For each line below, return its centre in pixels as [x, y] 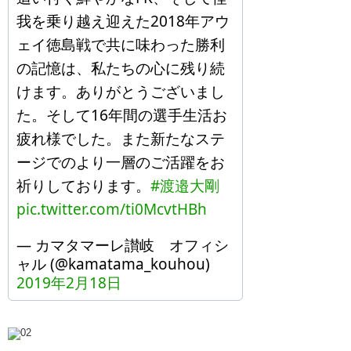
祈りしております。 [83, 185]
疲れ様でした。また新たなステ [121, 138]
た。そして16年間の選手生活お [122, 115]
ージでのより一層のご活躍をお [121, 162]
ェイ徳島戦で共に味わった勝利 [121, 44]
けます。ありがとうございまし [121, 91]
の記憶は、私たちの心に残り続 [121, 68]
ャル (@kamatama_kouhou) [113, 264]
